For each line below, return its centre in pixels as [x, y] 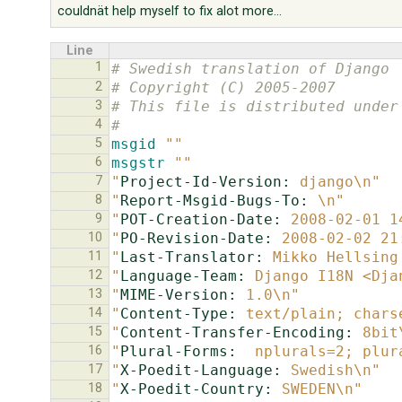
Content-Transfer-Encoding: [237, 332]
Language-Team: [183, 275]
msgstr [138, 162]
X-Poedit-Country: [197, 389]
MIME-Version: [179, 294]
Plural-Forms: [179, 351]
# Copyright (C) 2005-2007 [223, 87]
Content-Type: [179, 313]
